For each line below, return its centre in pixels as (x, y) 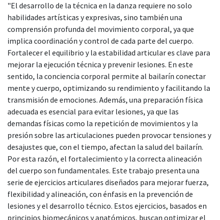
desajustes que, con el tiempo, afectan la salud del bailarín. (105, 147)
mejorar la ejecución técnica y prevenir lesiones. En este (100, 64)
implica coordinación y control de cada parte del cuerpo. (100, 41)
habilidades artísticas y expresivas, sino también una (95, 17)
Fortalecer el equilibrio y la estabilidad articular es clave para (109, 52)
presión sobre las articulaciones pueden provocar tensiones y (109, 135)
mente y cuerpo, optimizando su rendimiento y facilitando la (109, 88)
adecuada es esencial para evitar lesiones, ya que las (93, 111)
